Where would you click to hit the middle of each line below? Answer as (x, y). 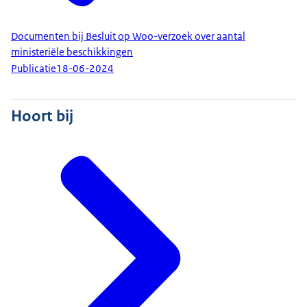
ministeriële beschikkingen (72, 52)
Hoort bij (42, 116)
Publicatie (34, 69)
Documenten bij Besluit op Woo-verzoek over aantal (128, 36)
